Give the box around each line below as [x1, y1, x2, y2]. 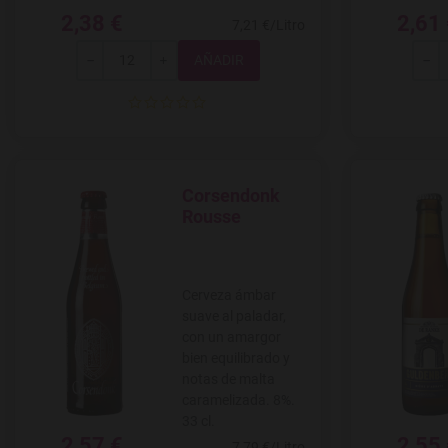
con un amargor [182, 329, 281, 346]
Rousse [182, 206, 241, 228]
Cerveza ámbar [182, 287, 276, 304]
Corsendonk [182, 185, 280, 207]
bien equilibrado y [182, 350, 290, 367]
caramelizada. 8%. [182, 392, 295, 409]
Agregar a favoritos [173, 197, 294, 214]
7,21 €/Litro [232, 16, 305, 33]
